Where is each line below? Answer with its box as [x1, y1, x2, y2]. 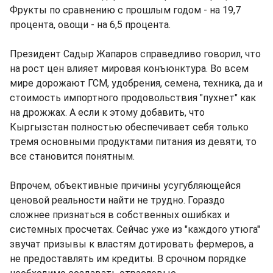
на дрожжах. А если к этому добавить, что [10, 107, 205, 119]
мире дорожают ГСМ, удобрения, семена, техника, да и [10, 77, 263, 90]
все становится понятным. [10, 151, 135, 163]
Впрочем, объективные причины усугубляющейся [10, 180, 241, 192]
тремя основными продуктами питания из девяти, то [10, 136, 257, 148]
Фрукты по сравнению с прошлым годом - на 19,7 [10, 4, 241, 16]
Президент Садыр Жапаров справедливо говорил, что [10, 48, 261, 60]
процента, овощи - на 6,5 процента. [10, 19, 171, 31]
